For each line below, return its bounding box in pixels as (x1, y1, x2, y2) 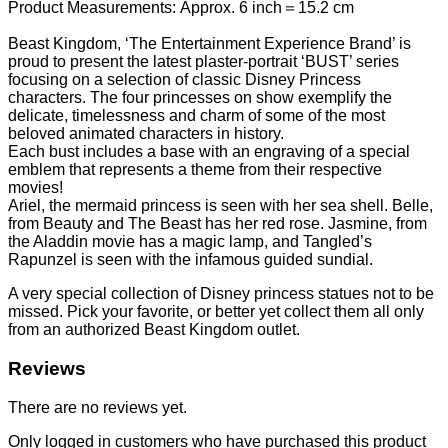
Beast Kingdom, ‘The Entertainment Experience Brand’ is (8, 35, 411, 53)
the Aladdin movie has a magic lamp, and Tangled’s (8, 233, 372, 251)
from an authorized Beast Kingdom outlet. (8, 321, 300, 339)
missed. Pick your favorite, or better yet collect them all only (8, 303, 424, 321)
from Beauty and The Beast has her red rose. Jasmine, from (8, 215, 427, 233)
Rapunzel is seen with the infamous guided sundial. (8, 251, 373, 269)
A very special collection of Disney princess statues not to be (8, 285, 434, 303)
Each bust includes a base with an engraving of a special (8, 143, 410, 161)
